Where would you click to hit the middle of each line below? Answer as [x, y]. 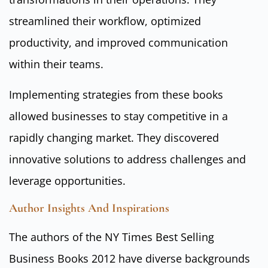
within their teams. [56, 64]
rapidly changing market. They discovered [114, 137]
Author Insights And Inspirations [89, 208]
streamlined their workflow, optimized [105, 21]
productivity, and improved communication [118, 43]
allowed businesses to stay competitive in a [118, 116]
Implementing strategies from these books [116, 94]
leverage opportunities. [67, 180]
